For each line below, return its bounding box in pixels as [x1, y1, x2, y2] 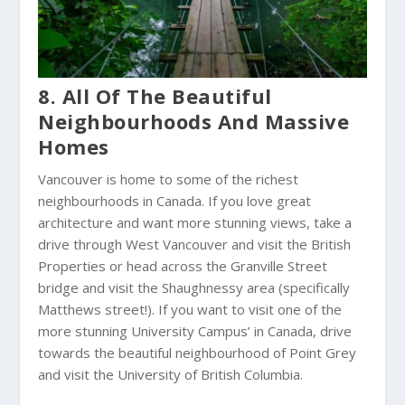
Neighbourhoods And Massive [38, 107, 350, 135]
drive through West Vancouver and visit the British [38, 234, 352, 253]
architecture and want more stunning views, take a [38, 212, 353, 231]
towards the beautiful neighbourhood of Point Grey [38, 343, 357, 362]
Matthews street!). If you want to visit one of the [38, 299, 343, 318]
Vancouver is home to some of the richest [38, 169, 299, 188]
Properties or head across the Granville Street [38, 256, 328, 275]
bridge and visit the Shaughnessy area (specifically [38, 278, 351, 297]
